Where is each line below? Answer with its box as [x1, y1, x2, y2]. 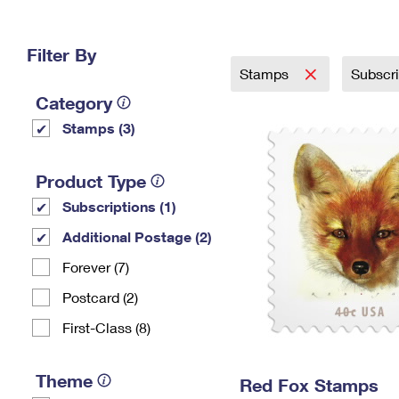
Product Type [36, 170, 146, 191]
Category [36, 92, 112, 113]
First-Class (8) [62, 319, 151, 336]
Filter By [27, 44, 96, 65]
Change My [257, 16, 325, 31]
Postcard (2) [62, 289, 138, 305]
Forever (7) [62, 258, 129, 275]
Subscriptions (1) [62, 198, 176, 215]
